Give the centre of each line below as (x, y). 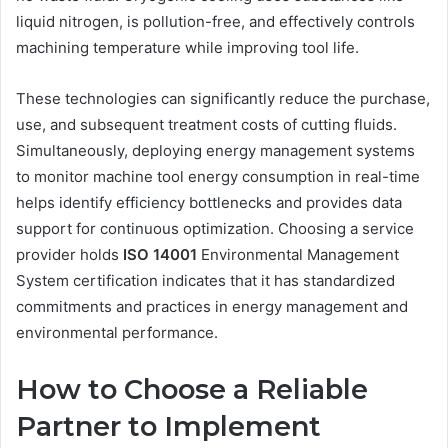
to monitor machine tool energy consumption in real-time (218, 176)
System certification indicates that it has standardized (205, 280)
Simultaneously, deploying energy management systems (215, 150)
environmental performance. (117, 332)
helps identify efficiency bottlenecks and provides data (209, 202)
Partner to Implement (168, 426)
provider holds (67, 254)
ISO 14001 (158, 254)
